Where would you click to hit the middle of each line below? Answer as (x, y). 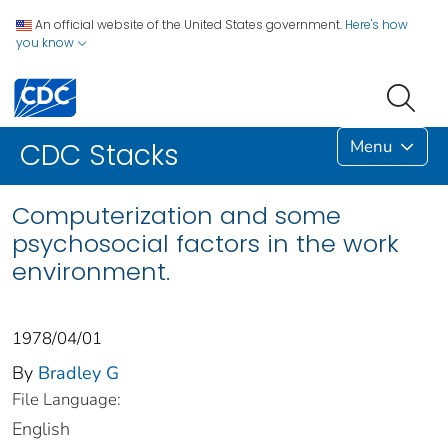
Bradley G (78, 373)
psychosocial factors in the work (205, 244)
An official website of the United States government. (188, 24)
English (41, 429)
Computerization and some (176, 216)
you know (46, 42)
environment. (91, 272)
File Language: (66, 400)
